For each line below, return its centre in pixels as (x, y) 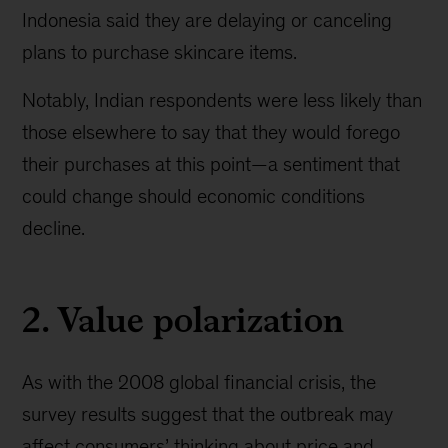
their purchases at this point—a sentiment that (211, 164)
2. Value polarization (183, 319)
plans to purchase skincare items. (160, 52)
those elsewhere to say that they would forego (211, 132)
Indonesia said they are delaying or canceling (207, 20)
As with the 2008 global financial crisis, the (199, 382)
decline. (54, 228)
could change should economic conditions (194, 196)
